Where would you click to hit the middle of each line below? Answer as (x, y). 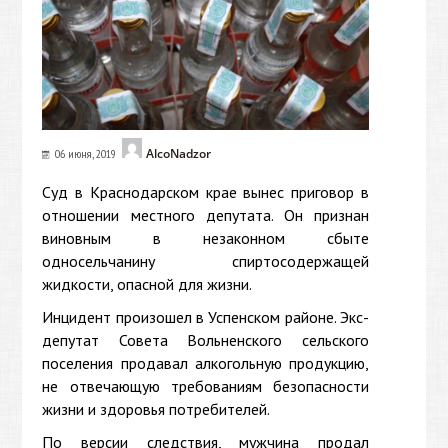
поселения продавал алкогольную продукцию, (205, 362)
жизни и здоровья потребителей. (156, 408)
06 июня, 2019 (86, 153)
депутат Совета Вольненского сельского (205, 339)
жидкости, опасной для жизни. (147, 283)
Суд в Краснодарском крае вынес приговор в (205, 191)
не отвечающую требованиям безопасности (205, 385)
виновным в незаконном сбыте (205, 237)
